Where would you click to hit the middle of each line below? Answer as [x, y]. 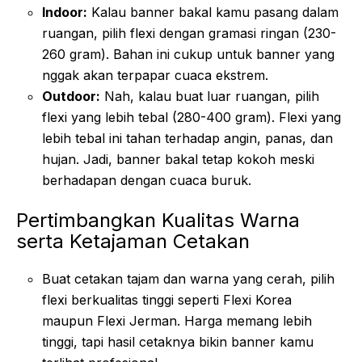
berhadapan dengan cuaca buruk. [147, 180]
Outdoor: [71, 96]
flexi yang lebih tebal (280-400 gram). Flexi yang [192, 117]
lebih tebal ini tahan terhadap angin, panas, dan [187, 138]
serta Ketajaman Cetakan [133, 241]
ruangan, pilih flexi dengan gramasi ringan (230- [189, 33]
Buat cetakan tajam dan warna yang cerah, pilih [188, 278]
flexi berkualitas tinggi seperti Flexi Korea [167, 299]
